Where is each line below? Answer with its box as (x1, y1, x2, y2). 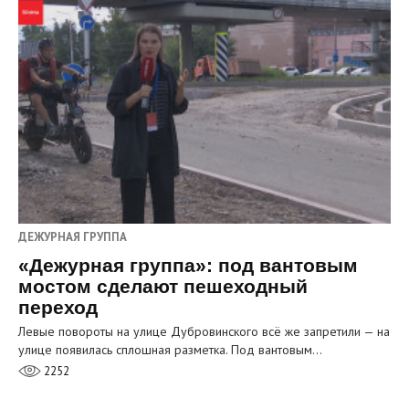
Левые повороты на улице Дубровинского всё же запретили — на (18, 323, 390, 341)
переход (18, 297, 98, 319)
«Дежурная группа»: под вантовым (18, 255, 358, 277)
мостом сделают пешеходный (18, 276, 308, 298)
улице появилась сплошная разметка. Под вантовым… (18, 341, 322, 359)
